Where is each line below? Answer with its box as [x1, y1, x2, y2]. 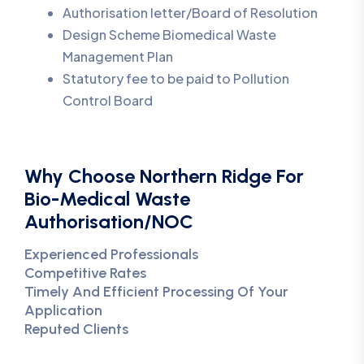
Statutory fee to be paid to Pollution [63, 70, 289, 87]
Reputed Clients [24, 320, 128, 338]
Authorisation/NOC [24, 210, 193, 233]
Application [24, 301, 102, 319]
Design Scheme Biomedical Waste [63, 26, 276, 43]
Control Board [63, 92, 155, 109]
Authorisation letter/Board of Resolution [63, 4, 320, 21]
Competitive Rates [24, 264, 146, 282]
